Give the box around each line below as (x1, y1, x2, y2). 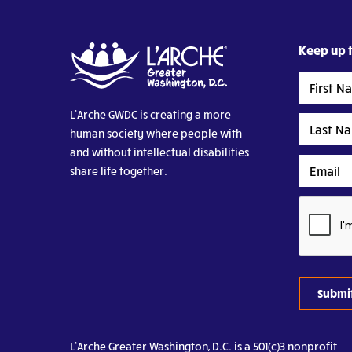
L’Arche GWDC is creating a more (69, 108, 231, 122)
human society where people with (69, 126, 242, 141)
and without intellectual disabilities (69, 145, 249, 159)
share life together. (69, 164, 167, 178)
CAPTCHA (298, 196, 350, 212)
